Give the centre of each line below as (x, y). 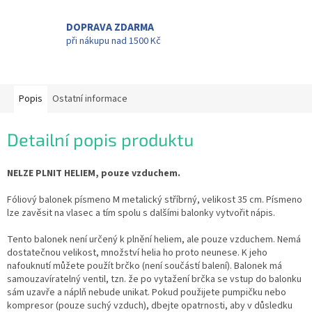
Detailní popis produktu (100, 140)
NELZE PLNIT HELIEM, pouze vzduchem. (94, 173)
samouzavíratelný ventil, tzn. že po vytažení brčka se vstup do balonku (154, 279)
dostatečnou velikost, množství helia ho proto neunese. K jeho (137, 252)
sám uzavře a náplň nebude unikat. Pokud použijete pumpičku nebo (147, 292)
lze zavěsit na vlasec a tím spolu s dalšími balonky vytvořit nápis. (141, 213)
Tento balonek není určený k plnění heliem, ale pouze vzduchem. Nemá (154, 239)
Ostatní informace (90, 99)
